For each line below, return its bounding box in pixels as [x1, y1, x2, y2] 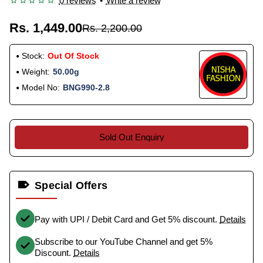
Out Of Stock [48, 50, 99, 60]
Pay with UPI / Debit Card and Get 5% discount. [35, 214, 220, 225]
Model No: [22, 82, 60, 92]
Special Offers [35, 179, 108, 191]
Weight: [22, 66, 50, 76]
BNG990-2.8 [63, 82, 110, 92]
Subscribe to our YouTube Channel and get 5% [35, 236, 213, 247]
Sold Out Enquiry [99, 132, 164, 143]
